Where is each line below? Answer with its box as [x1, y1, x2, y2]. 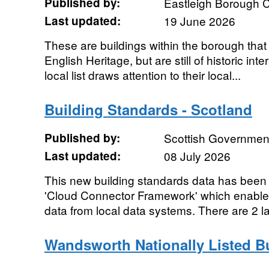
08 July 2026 [163, 148, 231, 164]
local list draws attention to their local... [44, 67, 241, 83]
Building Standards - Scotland [44, 99, 252, 119]
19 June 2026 [163, 13, 235, 29]
